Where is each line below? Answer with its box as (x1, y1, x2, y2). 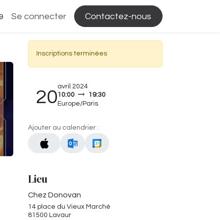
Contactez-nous (85, 11, 152, 21)
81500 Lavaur (28, 212, 71, 219)
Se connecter (11, 11, 66, 21)
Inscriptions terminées (36, 50, 107, 57)
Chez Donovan (28, 191, 81, 199)
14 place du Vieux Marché (28, 203, 110, 211)
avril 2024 (57, 83, 88, 90)
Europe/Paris (57, 100, 98, 107)
